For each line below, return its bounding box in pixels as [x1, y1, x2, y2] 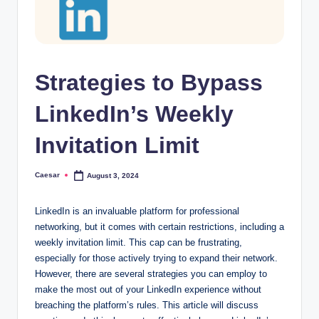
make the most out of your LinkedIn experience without [35, 284, 261, 296]
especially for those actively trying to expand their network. [35, 253, 278, 264]
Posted [34, 174, 58, 182]
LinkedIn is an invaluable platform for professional [35, 206, 239, 217]
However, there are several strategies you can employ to [35, 268, 267, 280]
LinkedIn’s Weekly [35, 100, 234, 127]
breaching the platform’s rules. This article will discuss [35, 300, 258, 311]
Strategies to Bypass [35, 69, 263, 95]
